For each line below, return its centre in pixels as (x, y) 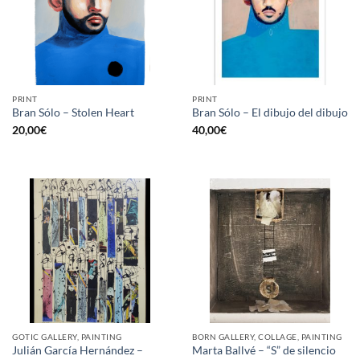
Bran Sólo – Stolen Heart (73, 113)
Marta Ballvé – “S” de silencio (264, 351)
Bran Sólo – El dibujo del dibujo (270, 113)
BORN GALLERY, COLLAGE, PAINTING (267, 336)
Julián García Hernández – (78, 350)
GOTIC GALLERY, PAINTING (67, 336)
